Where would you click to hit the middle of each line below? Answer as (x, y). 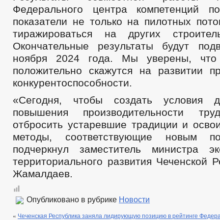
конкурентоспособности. (72, 83)
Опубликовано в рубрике (72, 199)
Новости (134, 199)
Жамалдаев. (43, 174)
